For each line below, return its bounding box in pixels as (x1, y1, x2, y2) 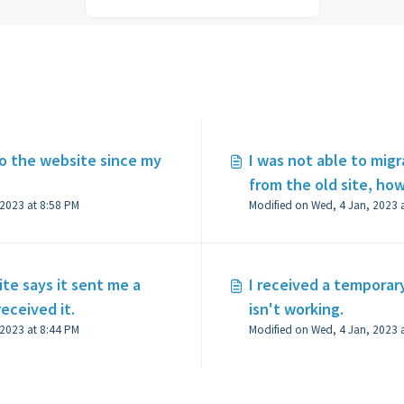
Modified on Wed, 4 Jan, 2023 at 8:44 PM (39, 322, 79, 337)
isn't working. (249, 298, 344, 319)
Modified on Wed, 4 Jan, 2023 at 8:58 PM (39, 197, 79, 213)
